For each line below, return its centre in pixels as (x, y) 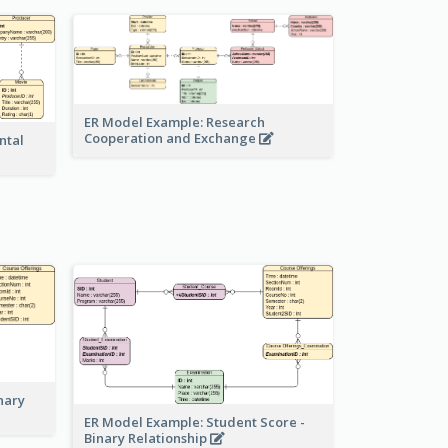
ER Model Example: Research (174, 121)
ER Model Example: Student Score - (194, 421)
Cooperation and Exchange (171, 137)
